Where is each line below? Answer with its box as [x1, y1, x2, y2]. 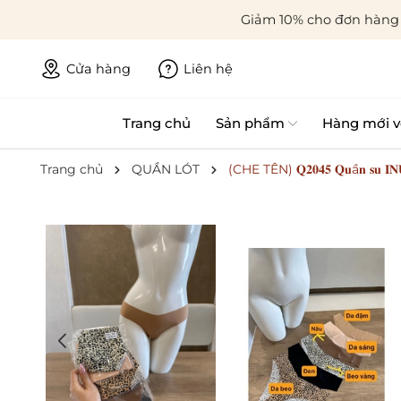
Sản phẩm [215, 115, 285, 132]
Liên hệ [183, 60, 233, 77]
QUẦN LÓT [132, 161, 200, 178]
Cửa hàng [66, 60, 131, 77]
